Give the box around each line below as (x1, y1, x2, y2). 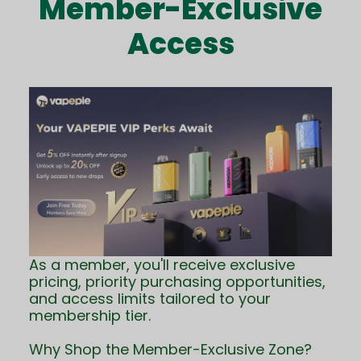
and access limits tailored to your (29, 288, 271, 309)
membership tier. (29, 305, 151, 326)
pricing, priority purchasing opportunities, (29, 272, 326, 293)
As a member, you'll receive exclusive (29, 255, 295, 276)
